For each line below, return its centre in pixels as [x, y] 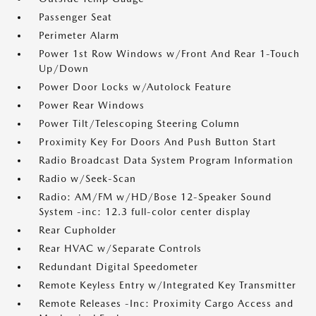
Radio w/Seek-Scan [87, 178]
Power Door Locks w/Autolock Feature [135, 87]
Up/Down [64, 68]
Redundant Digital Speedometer [119, 267]
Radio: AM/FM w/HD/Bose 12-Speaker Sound [155, 197]
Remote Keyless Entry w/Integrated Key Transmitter [168, 285]
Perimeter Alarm [79, 35]
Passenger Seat [75, 17]
